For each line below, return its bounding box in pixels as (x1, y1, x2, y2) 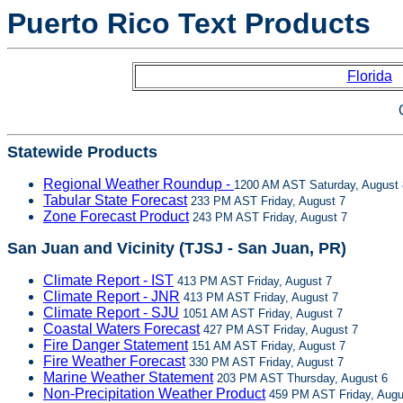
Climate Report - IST (43, 273, 174, 288)
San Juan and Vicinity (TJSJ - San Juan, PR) (7, 239, 346, 257)
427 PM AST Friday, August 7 (200, 323, 358, 336)
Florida (346, 68, 392, 84)
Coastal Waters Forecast (43, 321, 200, 336)
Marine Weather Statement (43, 370, 213, 385)
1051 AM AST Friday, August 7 (179, 307, 343, 320)
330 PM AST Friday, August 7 (185, 355, 344, 369)
